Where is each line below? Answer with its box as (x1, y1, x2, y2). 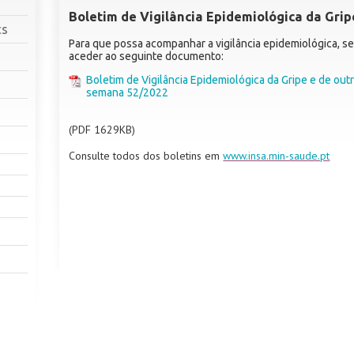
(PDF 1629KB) (69, 122, 136, 137)
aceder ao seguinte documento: (69, 49, 224, 62)
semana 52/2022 (86, 85, 171, 99)
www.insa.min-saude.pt (223, 149, 330, 164)
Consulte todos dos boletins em (69, 149, 224, 164)
